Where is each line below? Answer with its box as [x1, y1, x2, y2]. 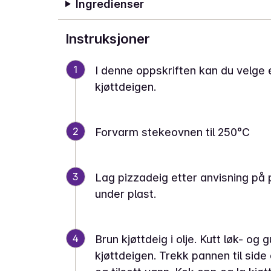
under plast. [95, 188, 156, 200]
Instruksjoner [65, 31, 150, 47]
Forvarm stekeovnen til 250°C [95, 126, 250, 139]
